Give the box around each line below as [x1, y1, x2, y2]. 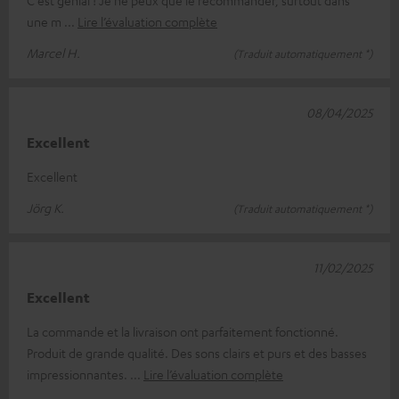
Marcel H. [27, 44, 80, 61]
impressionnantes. [27, 365, 130, 382]
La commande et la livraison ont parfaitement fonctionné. [27, 322, 338, 339]
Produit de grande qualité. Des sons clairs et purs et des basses [27, 344, 367, 361]
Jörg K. [27, 199, 64, 216]
